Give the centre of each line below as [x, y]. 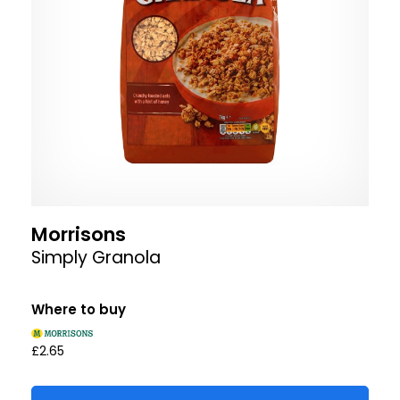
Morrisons [79, 235]
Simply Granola [96, 258]
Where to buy [79, 310]
